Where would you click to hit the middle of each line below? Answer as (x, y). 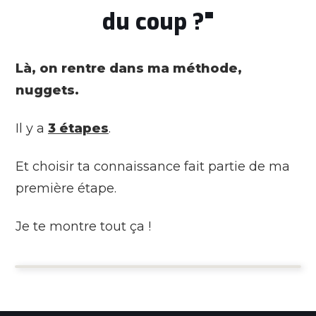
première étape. (66, 188)
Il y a (32, 128)
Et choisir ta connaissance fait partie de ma (153, 166)
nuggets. (47, 90)
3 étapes (78, 128)
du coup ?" (158, 22)
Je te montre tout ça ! (83, 226)
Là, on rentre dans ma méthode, (129, 68)
